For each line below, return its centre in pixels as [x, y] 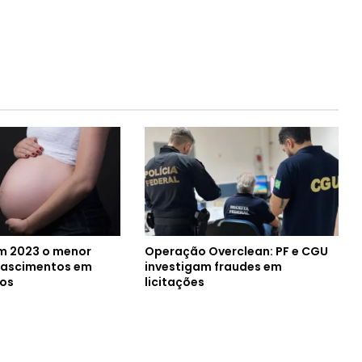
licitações [174, 282]
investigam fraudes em [213, 266]
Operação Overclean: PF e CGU [236, 251]
